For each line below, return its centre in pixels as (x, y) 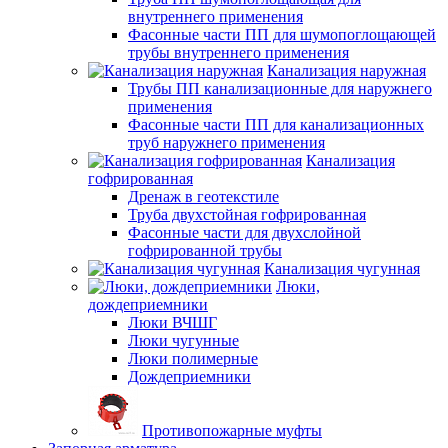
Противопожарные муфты (232, 430)
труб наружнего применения (226, 142)
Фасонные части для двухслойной (244, 232)
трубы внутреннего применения (238, 52)
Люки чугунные (183, 340)
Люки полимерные (193, 358)
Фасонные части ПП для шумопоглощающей (282, 34)
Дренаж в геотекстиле (203, 196)
